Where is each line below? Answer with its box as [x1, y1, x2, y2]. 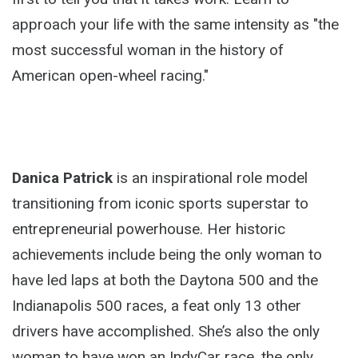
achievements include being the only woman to [12, 245, 322, 264]
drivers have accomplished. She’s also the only [12, 322, 320, 340]
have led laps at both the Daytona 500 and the [12, 271, 318, 289]
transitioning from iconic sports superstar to [12, 194, 308, 213]
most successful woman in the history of [12, 41, 284, 59]
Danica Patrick [12, 169, 113, 187]
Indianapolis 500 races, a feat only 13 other [12, 296, 301, 315]
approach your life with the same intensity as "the [12, 15, 339, 34]
